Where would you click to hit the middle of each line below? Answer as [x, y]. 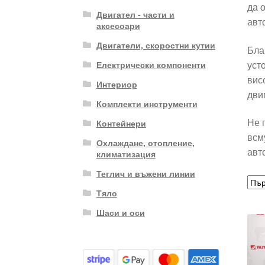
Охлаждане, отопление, [145, 142]
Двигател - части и [135, 14]
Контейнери [121, 123]
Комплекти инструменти [147, 103]
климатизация [126, 153]
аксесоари [118, 25]
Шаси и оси [120, 212]
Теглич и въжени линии [146, 173]
